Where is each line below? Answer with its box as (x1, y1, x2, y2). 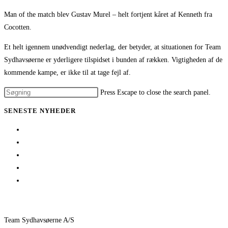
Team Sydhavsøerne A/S (4, 216, 74, 224)
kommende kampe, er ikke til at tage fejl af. (4, 69, 131, 77)
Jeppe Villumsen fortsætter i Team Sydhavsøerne (24, 151, 164, 159)
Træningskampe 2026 (24, 138, 87, 146)
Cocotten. (4, 23, 32, 32)
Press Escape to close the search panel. (100, 89, 211, 97)
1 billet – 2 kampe (24, 125, 77, 133)
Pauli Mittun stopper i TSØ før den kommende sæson (24, 163, 179, 172)
